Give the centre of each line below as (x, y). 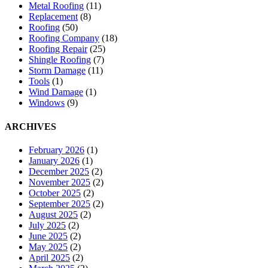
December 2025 (59, 171)
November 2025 (60, 182)
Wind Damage (56, 92)
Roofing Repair (58, 49)
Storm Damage (57, 71)
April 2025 (49, 257)
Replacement (53, 17)
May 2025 (48, 246)
